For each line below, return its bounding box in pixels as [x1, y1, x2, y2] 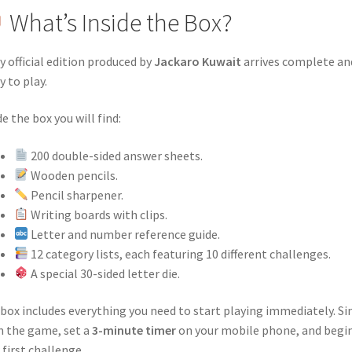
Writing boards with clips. [27, 206, 167, 222]
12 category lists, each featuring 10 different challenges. [27, 245, 331, 262]
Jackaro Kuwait [153, 53, 241, 69]
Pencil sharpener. [27, 186, 123, 203]
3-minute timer [91, 322, 176, 339]
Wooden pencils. [27, 167, 118, 183]
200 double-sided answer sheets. [27, 147, 203, 163]
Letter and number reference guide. [27, 225, 220, 242]
